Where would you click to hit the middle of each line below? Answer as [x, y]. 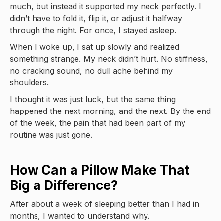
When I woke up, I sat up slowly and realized [94, 47]
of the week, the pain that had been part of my [98, 123]
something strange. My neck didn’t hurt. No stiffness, [109, 58]
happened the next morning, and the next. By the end [110, 111]
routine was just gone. [51, 134]
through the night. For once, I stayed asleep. [93, 30]
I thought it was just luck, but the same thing [93, 99]
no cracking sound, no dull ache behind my [91, 70]
